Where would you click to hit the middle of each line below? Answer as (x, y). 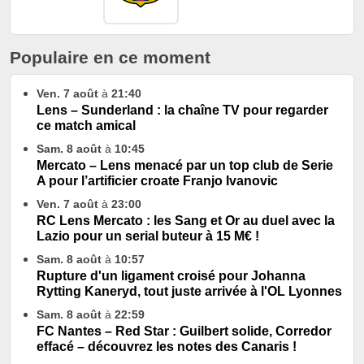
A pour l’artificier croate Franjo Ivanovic (157, 181)
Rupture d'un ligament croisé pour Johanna (171, 276)
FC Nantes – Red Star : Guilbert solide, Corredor (184, 331)
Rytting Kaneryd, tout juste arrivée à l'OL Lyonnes (189, 292)
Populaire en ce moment (110, 58)
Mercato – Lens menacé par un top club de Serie (185, 166)
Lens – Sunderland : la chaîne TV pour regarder (182, 110)
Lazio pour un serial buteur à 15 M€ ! (148, 236)
